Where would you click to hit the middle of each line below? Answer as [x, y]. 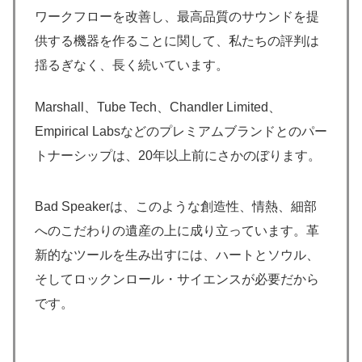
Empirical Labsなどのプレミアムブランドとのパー [181, 132]
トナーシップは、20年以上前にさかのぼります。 [178, 156]
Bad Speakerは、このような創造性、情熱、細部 [176, 206]
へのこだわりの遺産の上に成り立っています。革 [177, 230]
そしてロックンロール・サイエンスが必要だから [177, 279]
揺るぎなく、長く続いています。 [132, 65]
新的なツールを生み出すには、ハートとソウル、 [177, 255]
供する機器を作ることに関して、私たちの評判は [177, 40]
